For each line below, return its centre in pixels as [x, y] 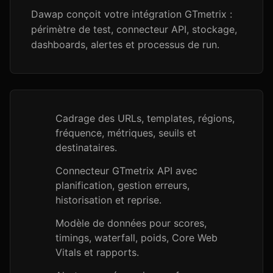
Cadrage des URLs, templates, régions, [145, 118]
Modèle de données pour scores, [131, 223]
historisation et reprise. [108, 200]
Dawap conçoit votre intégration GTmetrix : [132, 14]
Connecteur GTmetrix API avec [126, 171]
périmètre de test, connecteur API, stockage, [134, 29]
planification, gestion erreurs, [122, 185]
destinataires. [86, 147]
